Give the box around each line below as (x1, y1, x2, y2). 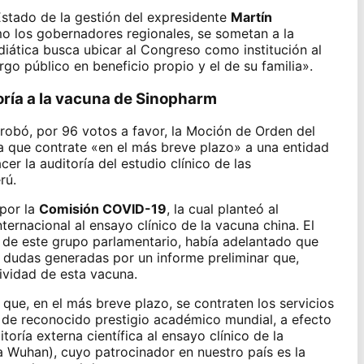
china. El (258, 217, 314, 234)
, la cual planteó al (166, 201, 279, 218)
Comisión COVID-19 (38, 201, 167, 218)
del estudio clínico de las (93, 155, 251, 172)
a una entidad (245, 139, 329, 156)
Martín (230, 8, 272, 25)
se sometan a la (197, 24, 294, 41)
